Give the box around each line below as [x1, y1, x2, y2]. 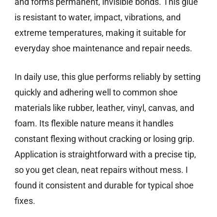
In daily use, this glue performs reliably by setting [15, 72, 201, 82]
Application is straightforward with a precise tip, [15, 149, 196, 160]
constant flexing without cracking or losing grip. [15, 134, 195, 144]
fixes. [15, 196, 35, 206]
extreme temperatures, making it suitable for [15, 28, 186, 38]
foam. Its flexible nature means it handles [15, 118, 173, 129]
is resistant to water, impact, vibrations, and [15, 12, 181, 23]
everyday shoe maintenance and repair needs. [15, 43, 192, 54]
